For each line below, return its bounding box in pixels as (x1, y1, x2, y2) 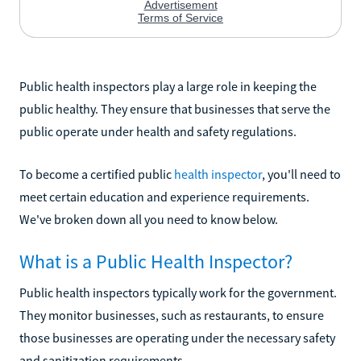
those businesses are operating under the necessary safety (19, 329, 335, 346)
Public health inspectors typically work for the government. (19, 284, 337, 301)
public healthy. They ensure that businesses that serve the (19, 100, 330, 117)
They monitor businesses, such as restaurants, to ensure (19, 306, 324, 323)
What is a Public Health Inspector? (19, 248, 293, 274)
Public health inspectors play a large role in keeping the (19, 77, 317, 94)
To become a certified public (19, 165, 174, 182)
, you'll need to (262, 165, 341, 182)
